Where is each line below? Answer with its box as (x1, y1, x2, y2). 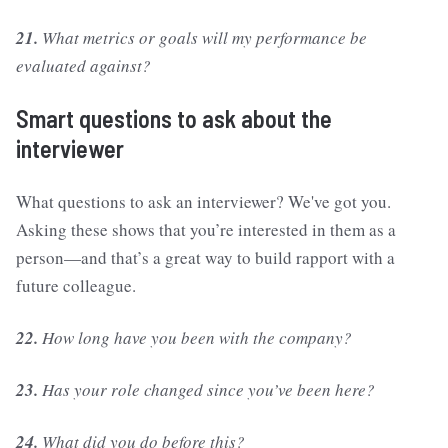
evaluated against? (16, 54, 151, 78)
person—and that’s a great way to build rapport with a (16, 246, 395, 270)
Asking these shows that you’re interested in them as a (16, 218, 396, 242)
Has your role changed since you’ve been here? (38, 378, 375, 402)
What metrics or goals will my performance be (38, 26, 367, 50)
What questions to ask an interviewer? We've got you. (16, 190, 391, 214)
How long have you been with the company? (38, 326, 352, 350)
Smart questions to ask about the (16, 104, 332, 134)
